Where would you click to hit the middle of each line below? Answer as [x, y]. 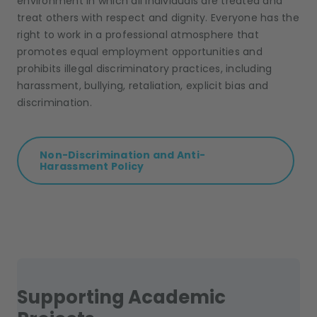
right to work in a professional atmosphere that [138, 35]
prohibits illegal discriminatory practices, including [145, 69]
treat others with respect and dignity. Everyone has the [158, 18]
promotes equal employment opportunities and [140, 52]
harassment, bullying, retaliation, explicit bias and [143, 86]
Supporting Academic [121, 298]
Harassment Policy [92, 167]
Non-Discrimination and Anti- [122, 155]
